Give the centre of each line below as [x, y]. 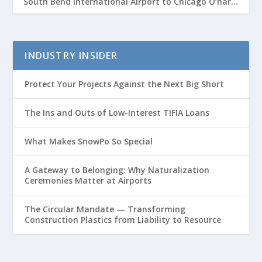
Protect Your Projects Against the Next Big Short [125, 84]
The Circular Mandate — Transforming [105, 209]
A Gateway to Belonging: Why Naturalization [117, 170]
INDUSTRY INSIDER [71, 55]
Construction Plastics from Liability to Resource [123, 219]
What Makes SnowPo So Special [89, 141]
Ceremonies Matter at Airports [88, 180]
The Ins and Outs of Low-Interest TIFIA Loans [117, 112]
